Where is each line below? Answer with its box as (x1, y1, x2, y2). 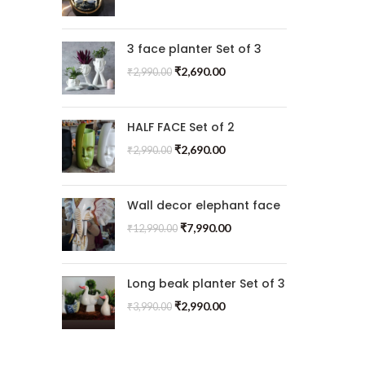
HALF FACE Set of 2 (127, 119, 235, 135)
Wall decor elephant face (127, 197, 280, 213)
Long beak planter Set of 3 (127, 275, 285, 292)
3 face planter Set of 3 (127, 41, 262, 57)
